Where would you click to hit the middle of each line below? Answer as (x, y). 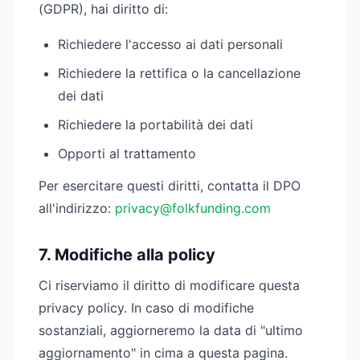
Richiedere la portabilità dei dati (155, 125)
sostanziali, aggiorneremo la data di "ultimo (171, 330)
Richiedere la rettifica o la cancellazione (179, 73)
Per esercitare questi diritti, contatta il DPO (170, 186)
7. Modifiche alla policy (127, 255)
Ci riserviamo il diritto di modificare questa (169, 285)
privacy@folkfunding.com (193, 208)
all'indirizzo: (77, 208)
